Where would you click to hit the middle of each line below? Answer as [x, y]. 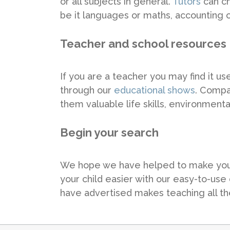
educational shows [155, 90]
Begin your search [109, 132]
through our [87, 90]
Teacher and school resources [143, 43]
